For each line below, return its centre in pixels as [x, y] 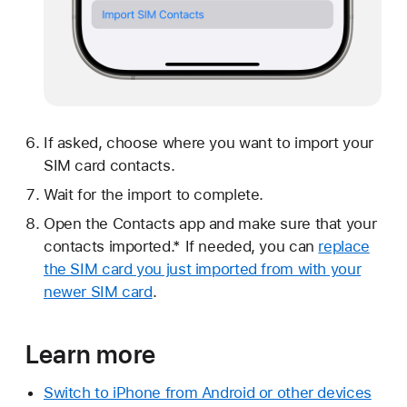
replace [344, 246]
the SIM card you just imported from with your [202, 268]
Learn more [90, 354]
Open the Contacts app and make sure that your [210, 223]
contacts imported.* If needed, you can [181, 246]
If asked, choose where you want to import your [208, 143]
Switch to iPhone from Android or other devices [207, 392]
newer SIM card [98, 291]
